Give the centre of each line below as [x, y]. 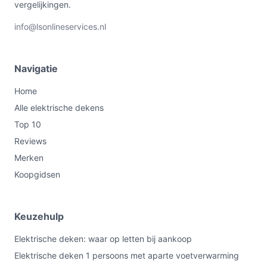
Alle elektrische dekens [59, 108]
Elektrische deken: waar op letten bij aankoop [103, 239]
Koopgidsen [37, 174]
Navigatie [36, 69]
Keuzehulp [39, 216]
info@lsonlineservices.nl [60, 27]
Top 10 [28, 124]
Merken [29, 158]
